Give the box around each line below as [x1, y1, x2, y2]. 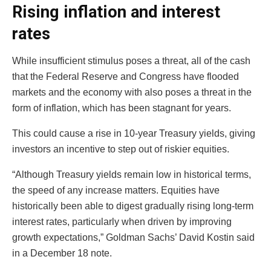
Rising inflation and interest [12, 2, 220, 22]
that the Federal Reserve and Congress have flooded [12, 71, 239, 82]
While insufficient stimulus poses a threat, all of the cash [12, 56, 250, 66]
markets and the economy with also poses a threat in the [12, 87, 252, 97]
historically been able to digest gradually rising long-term [12, 201, 253, 211]
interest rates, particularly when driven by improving [12, 217, 232, 227]
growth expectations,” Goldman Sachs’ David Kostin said [12, 232, 255, 243]
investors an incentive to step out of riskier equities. [12, 144, 229, 154]
